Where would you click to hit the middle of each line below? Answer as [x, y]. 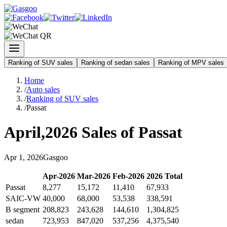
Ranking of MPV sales [191, 63]
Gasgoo [55, 157]
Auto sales [43, 89]
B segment [23, 209]
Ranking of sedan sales [116, 63]
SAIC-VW [23, 198]
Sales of [108, 133]
